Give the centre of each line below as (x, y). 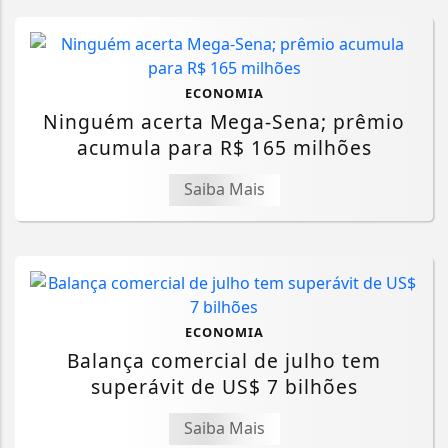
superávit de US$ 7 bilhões (224, 387)
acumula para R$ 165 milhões (224, 148)
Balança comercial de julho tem (224, 361)
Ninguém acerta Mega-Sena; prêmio (224, 122)
